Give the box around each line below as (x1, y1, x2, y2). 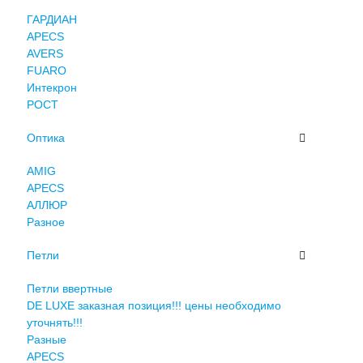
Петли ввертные (26, 281, 113, 295)
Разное (26, 215, 65, 228)
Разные (26, 332, 66, 346)
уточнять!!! (26, 315, 83, 329)
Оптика (26, 130, 65, 144)
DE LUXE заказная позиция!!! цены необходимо (26, 298, 281, 312)
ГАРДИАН (26, 12, 77, 26)
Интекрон (26, 80, 77, 94)
